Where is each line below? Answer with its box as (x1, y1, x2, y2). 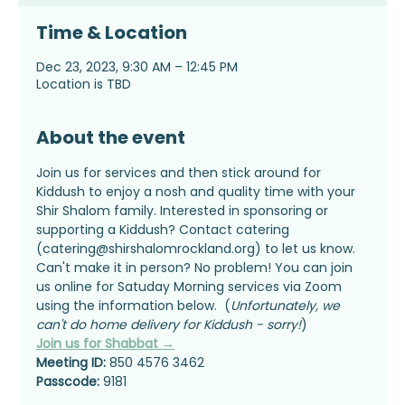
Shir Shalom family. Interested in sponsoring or (36, 202, 332, 220)
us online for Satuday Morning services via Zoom (36, 278, 345, 296)
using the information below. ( (36, 297, 231, 315)
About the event (36, 125, 185, 150)
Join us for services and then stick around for (36, 164, 325, 182)
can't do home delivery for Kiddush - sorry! (36, 316, 301, 334)
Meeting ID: (36, 353, 106, 372)
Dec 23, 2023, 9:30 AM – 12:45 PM (36, 58, 238, 76)
